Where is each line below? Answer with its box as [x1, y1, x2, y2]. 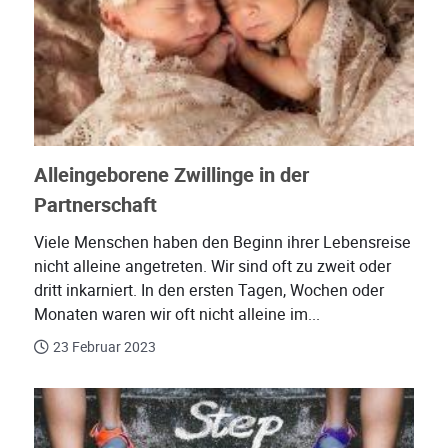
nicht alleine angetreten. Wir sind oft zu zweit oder [34, 255, 391, 279]
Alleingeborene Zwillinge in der [34, 161, 309, 191]
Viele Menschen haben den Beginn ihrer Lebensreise [34, 231, 411, 255]
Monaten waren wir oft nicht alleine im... [34, 303, 320, 327]
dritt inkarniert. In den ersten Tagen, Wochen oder [34, 279, 384, 303]
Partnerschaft [34, 191, 157, 221]
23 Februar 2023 [53, 337, 156, 358]
